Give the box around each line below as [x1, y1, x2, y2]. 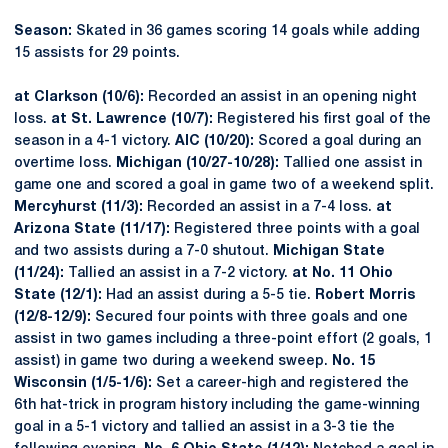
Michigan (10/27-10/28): [112, 157, 283, 170]
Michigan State [273, 245, 385, 258]
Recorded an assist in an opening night [144, 91, 417, 104]
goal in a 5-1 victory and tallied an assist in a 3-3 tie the [14, 421, 395, 434]
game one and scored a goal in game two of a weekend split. [14, 179, 434, 192]
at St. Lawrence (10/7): [51, 113, 213, 126]
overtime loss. [14, 157, 112, 170]
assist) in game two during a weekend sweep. [14, 355, 332, 368]
